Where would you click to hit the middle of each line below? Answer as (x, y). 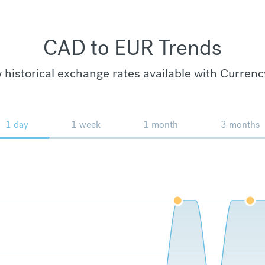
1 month (161, 124)
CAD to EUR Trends (132, 48)
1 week (86, 124)
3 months (240, 124)
